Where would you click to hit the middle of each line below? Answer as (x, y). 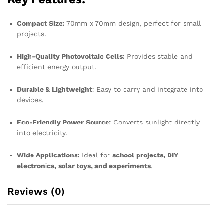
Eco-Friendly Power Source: (64, 122)
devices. (30, 100)
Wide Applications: (48, 155)
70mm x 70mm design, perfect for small (132, 23)
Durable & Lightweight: (55, 89)
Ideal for (96, 155)
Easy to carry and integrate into (148, 89)
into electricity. (42, 132)
